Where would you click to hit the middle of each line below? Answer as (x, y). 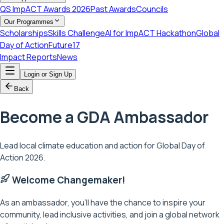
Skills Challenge (76, 33)
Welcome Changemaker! (68, 180)
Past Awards (113, 9)
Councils (152, 9)
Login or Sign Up (48, 74)
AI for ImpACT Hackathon (150, 33)
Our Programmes (29, 22)
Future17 (64, 45)
